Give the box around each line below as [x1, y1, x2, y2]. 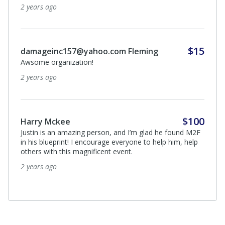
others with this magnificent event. [21, 146, 133, 156]
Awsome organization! [21, 57, 93, 67]
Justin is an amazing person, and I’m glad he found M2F [21, 127, 200, 137]
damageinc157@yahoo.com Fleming [21, 45, 158, 57]
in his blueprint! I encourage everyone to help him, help [21, 137, 198, 147]
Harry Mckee [21, 116, 70, 127]
